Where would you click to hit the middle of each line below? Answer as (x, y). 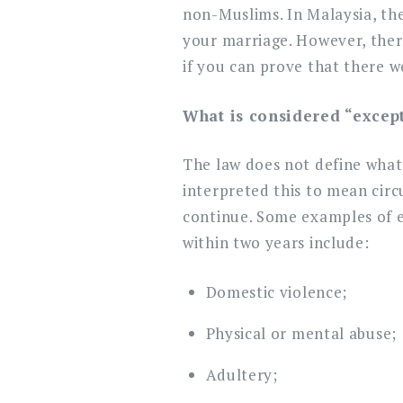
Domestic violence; (277, 291)
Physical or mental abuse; (301, 333)
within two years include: (276, 242)
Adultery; (242, 374)
